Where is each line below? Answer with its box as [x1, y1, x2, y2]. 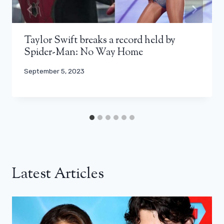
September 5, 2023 [24, 66, 84, 75]
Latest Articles [12, 163, 104, 185]
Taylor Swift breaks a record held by [24, 33, 175, 48]
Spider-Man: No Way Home [24, 45, 143, 60]
